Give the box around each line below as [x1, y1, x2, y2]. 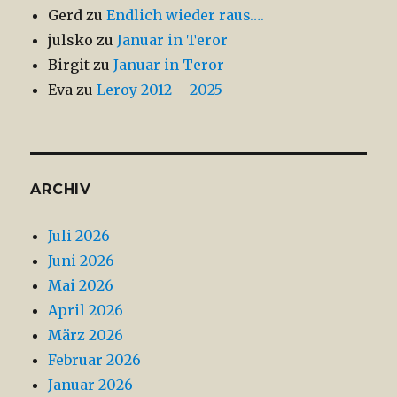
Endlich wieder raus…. [106, 5, 265, 24]
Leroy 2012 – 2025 [97, 80, 223, 98]
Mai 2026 [48, 276, 114, 294]
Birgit [48, 55, 90, 74]
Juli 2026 [48, 226, 111, 245]
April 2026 [48, 300, 124, 319]
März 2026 [48, 325, 124, 344]
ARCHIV [30, 180, 91, 198]
